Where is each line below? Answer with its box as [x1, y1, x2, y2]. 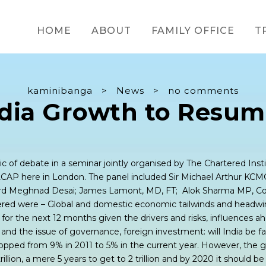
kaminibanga [27, 85, 93, 96]
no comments [168, 85, 239, 96]
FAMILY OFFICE [151, 25, 235, 36]
